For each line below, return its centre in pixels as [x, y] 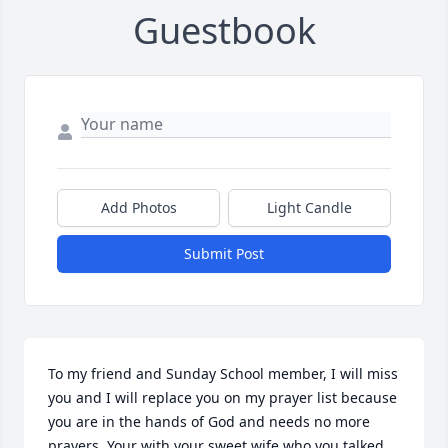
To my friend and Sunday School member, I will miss [223, 374]
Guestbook [224, 31]
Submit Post [224, 254]
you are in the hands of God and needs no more [209, 422]
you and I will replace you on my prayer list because [222, 398]
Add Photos [138, 208]
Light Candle [309, 208]
